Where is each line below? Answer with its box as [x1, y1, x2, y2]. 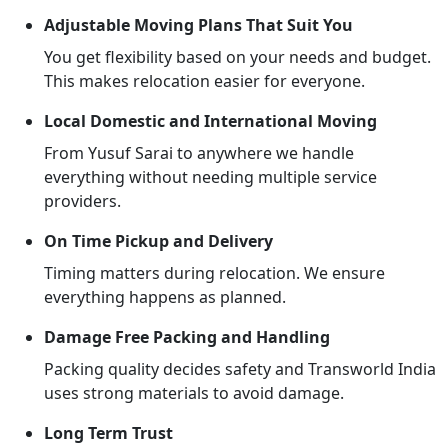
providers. [44, 190, 121, 212]
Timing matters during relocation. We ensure [44, 262, 385, 284]
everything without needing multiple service [44, 166, 377, 188]
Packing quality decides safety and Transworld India [44, 358, 436, 380]
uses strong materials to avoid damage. [44, 382, 344, 404]
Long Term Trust [44, 422, 173, 444]
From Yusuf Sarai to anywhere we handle [44, 142, 354, 164]
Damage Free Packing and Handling [44, 326, 330, 348]
